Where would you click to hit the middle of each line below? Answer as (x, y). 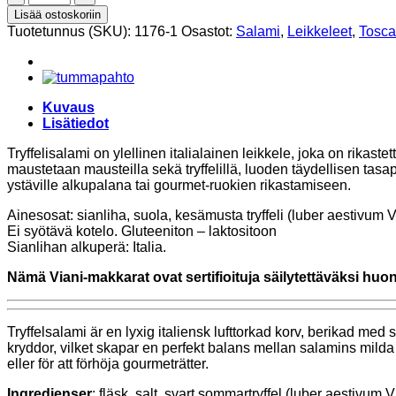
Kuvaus (69, 107)
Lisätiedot (76, 123)
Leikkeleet (320, 31)
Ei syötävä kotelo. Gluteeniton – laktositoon (142, 231)
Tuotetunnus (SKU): (71, 31)
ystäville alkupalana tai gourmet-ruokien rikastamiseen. (179, 185)
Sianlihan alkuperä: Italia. (87, 247)
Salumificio (62, 41)
